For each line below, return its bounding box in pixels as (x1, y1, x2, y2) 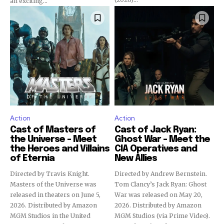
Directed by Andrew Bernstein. (114, 169, 207, 177)
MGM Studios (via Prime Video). (114, 211, 210, 219)
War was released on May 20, (114, 190, 202, 198)
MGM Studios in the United (10, 211, 90, 219)
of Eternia (10, 153, 54, 163)
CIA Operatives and (114, 144, 197, 153)
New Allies (114, 153, 157, 163)
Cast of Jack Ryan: (114, 125, 196, 134)
